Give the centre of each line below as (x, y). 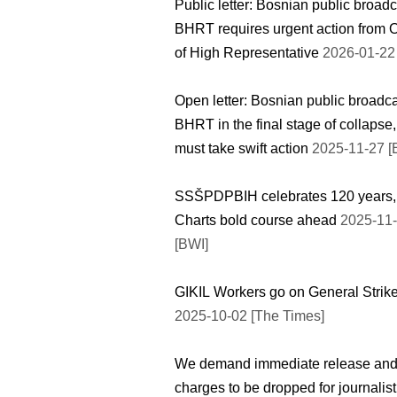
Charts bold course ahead (256, 220)
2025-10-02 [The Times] (249, 315)
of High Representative (247, 52)
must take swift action (241, 148)
